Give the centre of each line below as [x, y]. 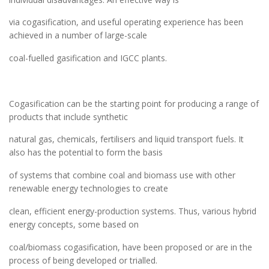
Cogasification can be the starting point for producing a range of [134, 103]
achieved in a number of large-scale [78, 35]
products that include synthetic [68, 116]
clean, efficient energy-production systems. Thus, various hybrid [133, 211]
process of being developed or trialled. [83, 260]
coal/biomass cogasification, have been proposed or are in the [131, 247]
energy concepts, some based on [74, 224]
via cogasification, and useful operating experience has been [126, 22]
